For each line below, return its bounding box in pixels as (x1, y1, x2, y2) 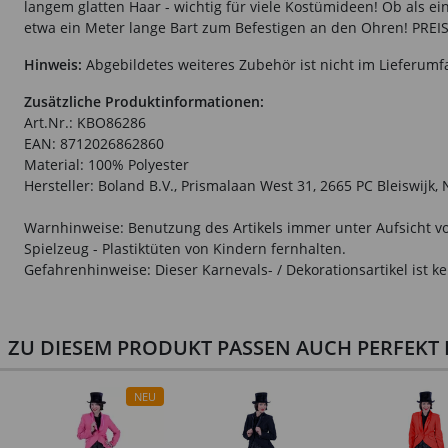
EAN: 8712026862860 (24, 134, 164, 153)
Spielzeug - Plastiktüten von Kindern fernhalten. (24, 239, 346, 258)
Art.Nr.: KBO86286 (24, 113, 146, 132)
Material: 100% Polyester (24, 155, 189, 174)
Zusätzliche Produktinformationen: (24, 92, 264, 111)
